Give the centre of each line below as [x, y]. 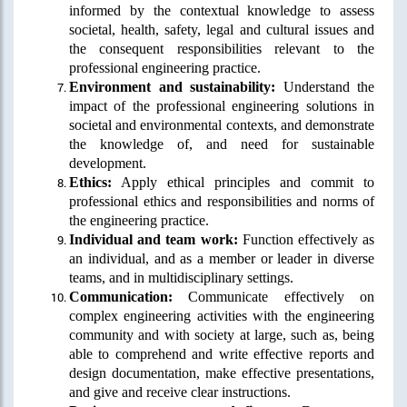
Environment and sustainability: [172, 86]
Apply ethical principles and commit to [243, 182]
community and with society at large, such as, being [222, 334]
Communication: [121, 296]
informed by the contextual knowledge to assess [222, 10]
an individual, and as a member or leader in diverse [222, 258]
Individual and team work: [154, 239]
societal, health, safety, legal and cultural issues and [222, 29]
